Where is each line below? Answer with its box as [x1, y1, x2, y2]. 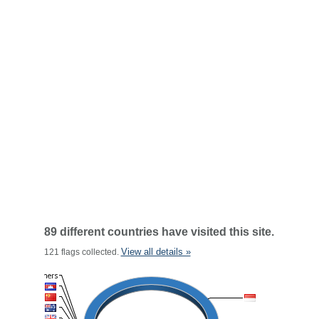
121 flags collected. [43, 247, 121, 257]
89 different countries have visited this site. [43, 226, 274, 238]
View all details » [120, 246, 191, 257]
